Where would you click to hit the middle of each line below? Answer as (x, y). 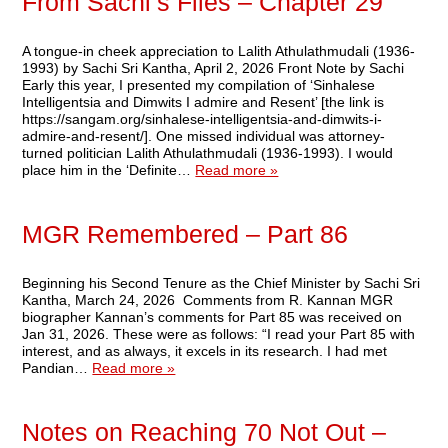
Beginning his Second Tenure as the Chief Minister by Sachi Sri (221, 283)
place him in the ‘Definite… (109, 170)
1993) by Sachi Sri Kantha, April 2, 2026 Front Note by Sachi (213, 68)
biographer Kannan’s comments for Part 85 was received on (212, 317)
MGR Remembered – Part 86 (185, 234)
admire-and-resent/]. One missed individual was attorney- (204, 136)
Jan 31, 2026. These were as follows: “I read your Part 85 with (219, 334)
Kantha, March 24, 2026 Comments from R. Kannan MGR (208, 300)
